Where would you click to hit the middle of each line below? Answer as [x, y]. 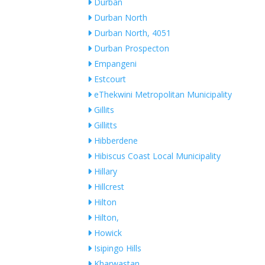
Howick [107, 233]
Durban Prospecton [131, 49]
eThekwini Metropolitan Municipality [162, 95]
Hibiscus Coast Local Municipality [156, 156]
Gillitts [105, 125]
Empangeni [114, 64]
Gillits [103, 110]
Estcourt [109, 79]
